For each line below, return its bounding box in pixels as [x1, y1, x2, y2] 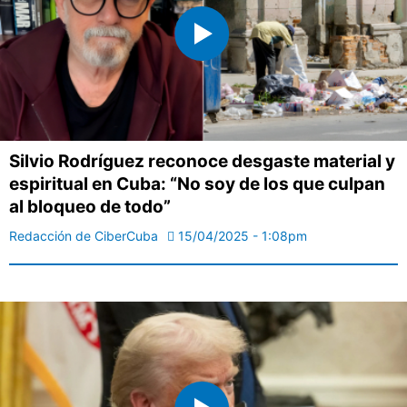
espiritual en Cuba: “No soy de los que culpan [9, 173, 385, 194]
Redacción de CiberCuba [9, 227, 158, 243]
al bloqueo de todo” [9, 195, 171, 217]
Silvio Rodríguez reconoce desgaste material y [9, 150, 395, 172]
